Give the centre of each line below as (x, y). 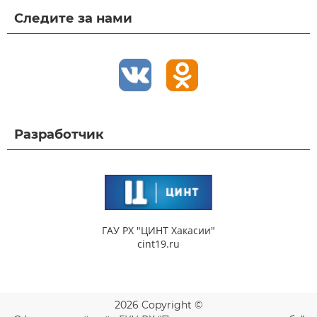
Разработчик (59, 134)
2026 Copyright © (158, 305)
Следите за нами (73, 18)
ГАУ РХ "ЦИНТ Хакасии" (158, 230)
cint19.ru (158, 243)
